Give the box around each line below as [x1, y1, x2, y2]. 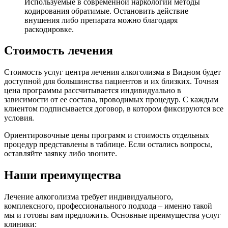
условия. [4, 113, 34, 123]
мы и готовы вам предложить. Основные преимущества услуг [4, 211, 221, 220]
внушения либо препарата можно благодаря [24, 15, 178, 24]
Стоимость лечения [4, 44, 113, 58]
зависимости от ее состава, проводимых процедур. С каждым [4, 95, 218, 104]
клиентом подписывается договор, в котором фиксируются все [4, 104, 223, 113]
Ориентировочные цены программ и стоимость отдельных [4, 131, 209, 140]
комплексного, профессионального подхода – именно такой [4, 202, 212, 211]
